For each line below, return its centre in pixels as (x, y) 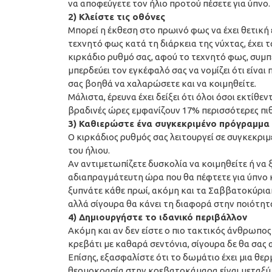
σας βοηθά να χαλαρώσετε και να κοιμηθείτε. (162, 83)
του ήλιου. (89, 150)
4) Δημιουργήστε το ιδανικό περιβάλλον (158, 217)
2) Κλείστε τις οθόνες (117, 16)
